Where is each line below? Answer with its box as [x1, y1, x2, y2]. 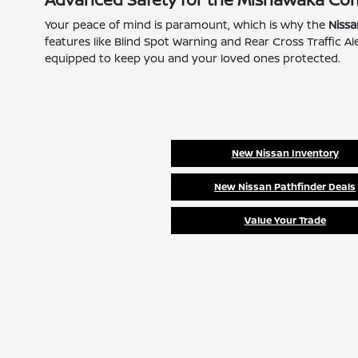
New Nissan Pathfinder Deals [214, 180, 356, 193]
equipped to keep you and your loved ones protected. [45, 50, 341, 66]
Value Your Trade [244, 213, 326, 227]
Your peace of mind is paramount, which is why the [45, 17, 329, 32]
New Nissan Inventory [231, 146, 339, 160]
